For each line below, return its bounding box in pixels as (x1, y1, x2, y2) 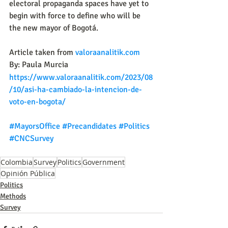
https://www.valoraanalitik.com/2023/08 (9, 72, 153, 82)
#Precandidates (62, 121, 117, 131)
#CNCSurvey (9, 133, 53, 144)
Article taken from (9, 47, 75, 58)
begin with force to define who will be (9, 10, 142, 21)
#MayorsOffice (9, 121, 60, 131)
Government (82, 157, 125, 167)
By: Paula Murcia (9, 59, 68, 70)
